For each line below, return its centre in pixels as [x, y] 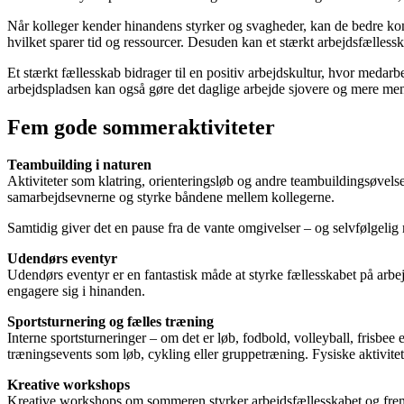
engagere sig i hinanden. [76, 291]
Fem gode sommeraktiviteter [141, 127]
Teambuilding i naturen [79, 165]
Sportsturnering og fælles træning [110, 322]
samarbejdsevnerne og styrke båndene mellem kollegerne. [171, 197]
